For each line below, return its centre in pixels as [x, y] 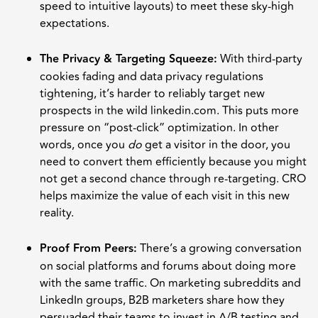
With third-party [260, 59]
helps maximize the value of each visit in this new [165, 196]
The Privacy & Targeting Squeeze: [128, 59]
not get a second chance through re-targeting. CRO [173, 179]
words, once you [84, 144]
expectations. [75, 23]
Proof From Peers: [88, 248]
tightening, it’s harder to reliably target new [152, 93]
